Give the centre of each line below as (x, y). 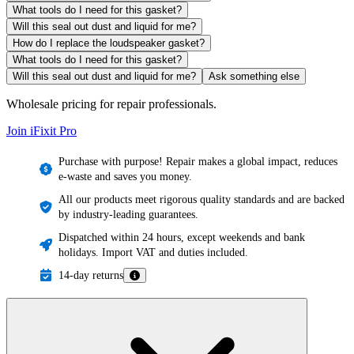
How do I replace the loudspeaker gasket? (109, 43)
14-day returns (91, 275)
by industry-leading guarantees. (128, 214)
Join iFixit (33, 130)
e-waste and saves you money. (125, 176)
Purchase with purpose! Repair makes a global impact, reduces (198, 161)
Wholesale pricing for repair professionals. (111, 104)
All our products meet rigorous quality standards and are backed (201, 199)
